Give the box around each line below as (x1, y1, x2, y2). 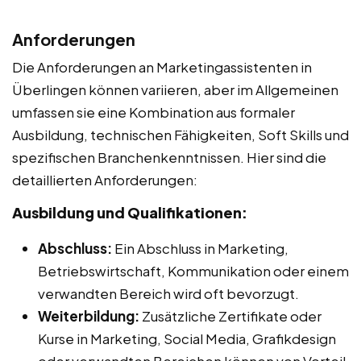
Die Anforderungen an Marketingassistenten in (12, 57, 312, 76)
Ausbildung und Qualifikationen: (12, 202, 247, 222)
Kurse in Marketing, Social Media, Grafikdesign (38, 329, 336, 347)
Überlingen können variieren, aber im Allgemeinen (12, 80, 338, 98)
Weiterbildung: (38, 306, 139, 325)
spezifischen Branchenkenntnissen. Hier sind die (12, 147, 326, 166)
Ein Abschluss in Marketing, (112, 239, 288, 257)
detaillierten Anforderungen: (12, 170, 197, 189)
